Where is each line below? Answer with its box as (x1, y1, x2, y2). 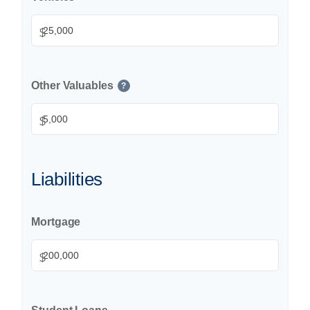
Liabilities (31, 168, 103, 190)
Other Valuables (31, 79, 113, 91)
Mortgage (31, 215, 81, 228)
